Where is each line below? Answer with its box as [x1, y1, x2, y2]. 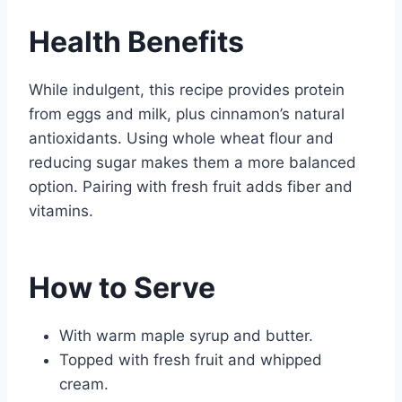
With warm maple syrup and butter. [59, 327, 313, 345]
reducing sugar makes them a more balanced [29, 153, 356, 172]
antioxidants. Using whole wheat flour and [29, 129, 334, 148]
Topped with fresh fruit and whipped [59, 351, 322, 370]
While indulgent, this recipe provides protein [29, 81, 345, 100]
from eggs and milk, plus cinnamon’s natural [29, 105, 345, 124]
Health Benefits [29, 24, 244, 60]
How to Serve [29, 270, 215, 306]
